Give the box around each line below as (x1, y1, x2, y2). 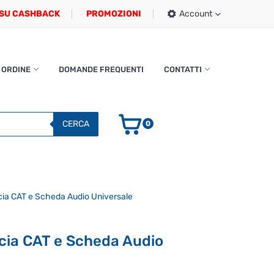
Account (179, 9, 212, 19)
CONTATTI (163, 65, 202, 74)
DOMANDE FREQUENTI (58, 65, 144, 74)
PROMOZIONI (86, 9, 141, 19)
